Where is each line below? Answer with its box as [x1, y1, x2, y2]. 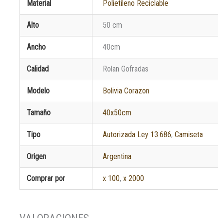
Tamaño [27, 108, 51, 117]
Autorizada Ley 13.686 [103, 129, 172, 139]
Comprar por [27, 173, 66, 183]
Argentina [103, 151, 132, 161]
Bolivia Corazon [103, 86, 150, 95]
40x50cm [103, 108, 132, 117]
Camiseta [175, 129, 203, 139]
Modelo [27, 86, 50, 95]
